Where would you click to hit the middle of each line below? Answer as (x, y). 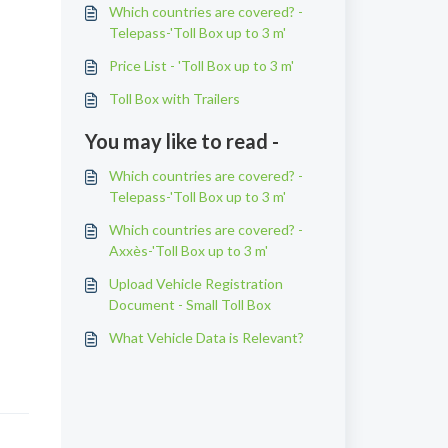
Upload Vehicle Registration (195, 283)
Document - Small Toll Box (189, 304)
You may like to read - (181, 141)
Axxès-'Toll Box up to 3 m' (188, 250)
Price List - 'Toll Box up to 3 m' (201, 65)
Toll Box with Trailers (174, 98)
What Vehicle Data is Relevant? (206, 337)
